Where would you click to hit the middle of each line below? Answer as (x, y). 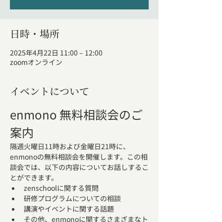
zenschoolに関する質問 (61, 188)
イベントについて (50, 91)
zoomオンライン (36, 62)
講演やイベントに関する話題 (69, 209)
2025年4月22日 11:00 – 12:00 (56, 53)
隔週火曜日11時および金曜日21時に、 (70, 146)
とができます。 (34, 177)
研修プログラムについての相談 (72, 198)
